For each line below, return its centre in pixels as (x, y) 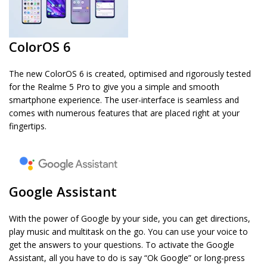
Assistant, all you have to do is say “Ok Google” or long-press (127, 258)
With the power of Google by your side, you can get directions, (130, 219)
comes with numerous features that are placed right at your (124, 113)
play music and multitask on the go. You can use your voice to (128, 232)
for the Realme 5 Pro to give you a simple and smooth (114, 87)
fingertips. (28, 126)
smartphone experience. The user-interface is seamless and (124, 100)
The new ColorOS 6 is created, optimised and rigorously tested (130, 74)
